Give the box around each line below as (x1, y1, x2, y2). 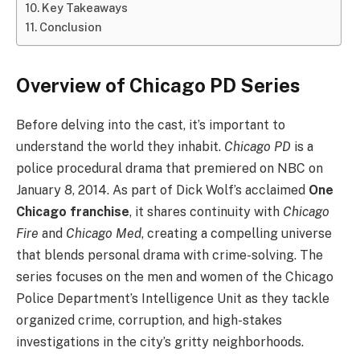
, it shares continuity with (129, 203, 283, 219)
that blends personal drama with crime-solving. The (16, 247, 323, 263)
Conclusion (39, 19, 101, 34)
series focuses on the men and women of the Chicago (16, 268, 333, 284)
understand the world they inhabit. (16, 138, 224, 154)
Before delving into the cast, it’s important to (16, 117, 285, 133)
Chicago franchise (16, 203, 129, 219)
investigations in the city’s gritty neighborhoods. (16, 333, 304, 350)
